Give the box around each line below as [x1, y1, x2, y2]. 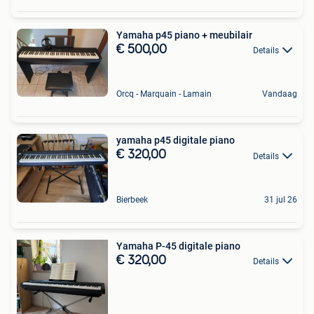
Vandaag [262, 89, 297, 100]
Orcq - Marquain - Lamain [116, 89, 212, 100]
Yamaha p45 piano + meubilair [116, 29, 252, 41]
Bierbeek [116, 195, 148, 205]
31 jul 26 [264, 195, 297, 205]
